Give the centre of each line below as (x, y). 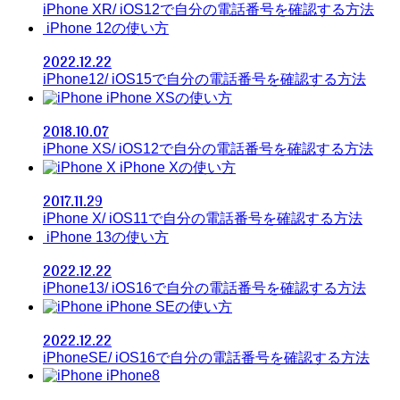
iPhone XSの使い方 (169, 97)
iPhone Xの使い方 (178, 167)
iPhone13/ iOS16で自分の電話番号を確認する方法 (204, 287)
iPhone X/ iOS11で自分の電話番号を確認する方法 (203, 218)
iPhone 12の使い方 (108, 28)
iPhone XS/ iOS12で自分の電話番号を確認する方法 (208, 148)
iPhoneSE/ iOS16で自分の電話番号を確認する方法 (206, 357)
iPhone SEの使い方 (169, 306)
